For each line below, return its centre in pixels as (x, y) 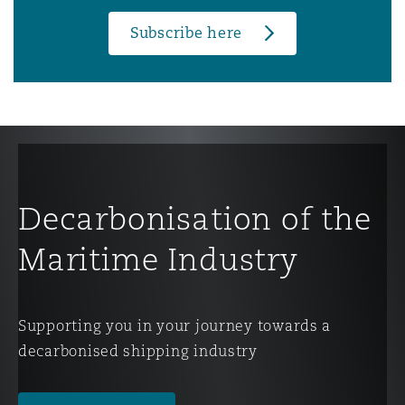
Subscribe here (186, 33)
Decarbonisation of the (195, 218)
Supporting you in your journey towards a (175, 325)
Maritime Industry (158, 259)
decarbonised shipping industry (138, 350)
